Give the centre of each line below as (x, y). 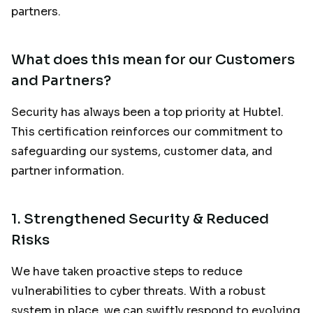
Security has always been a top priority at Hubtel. (147, 112)
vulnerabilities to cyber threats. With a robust (138, 291)
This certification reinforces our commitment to (147, 131)
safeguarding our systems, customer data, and (142, 151)
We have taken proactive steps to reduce (127, 271)
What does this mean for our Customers (153, 59)
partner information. (69, 170)
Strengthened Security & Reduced (146, 219)
